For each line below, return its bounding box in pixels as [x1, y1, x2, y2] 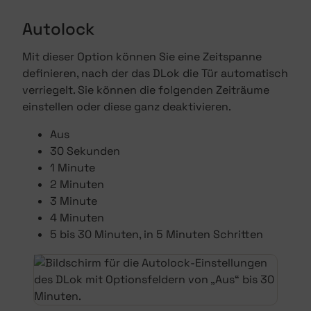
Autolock [22, 18, 94, 40]
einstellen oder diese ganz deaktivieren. [22, 99, 231, 114]
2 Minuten [50, 177, 104, 192]
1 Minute [50, 160, 95, 175]
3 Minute [50, 194, 97, 208]
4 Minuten [50, 210, 104, 225]
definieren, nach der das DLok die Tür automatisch [22, 66, 288, 81]
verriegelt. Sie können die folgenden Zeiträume [22, 83, 269, 97]
